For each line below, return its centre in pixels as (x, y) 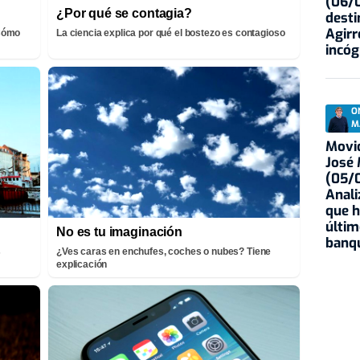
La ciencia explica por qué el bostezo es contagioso (171, 33)
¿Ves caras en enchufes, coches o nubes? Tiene (164, 251)
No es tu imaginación (119, 231)
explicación (82, 264)
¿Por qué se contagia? (124, 14)
